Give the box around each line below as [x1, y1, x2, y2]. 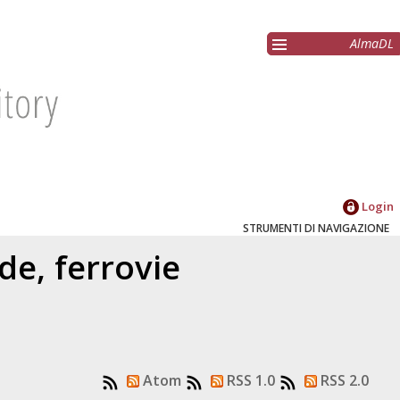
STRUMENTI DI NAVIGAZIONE [243, 221, 389, 237]
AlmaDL [350, 35, 394, 53]
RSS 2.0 [316, 371, 369, 391]
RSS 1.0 [222, 371, 275, 391]
